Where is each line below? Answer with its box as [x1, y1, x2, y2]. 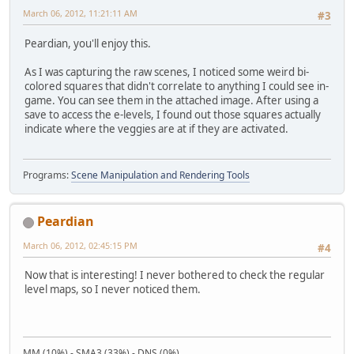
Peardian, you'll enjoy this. [24, 36, 151, 51]
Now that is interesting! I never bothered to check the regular [24, 268, 325, 283]
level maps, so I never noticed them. [24, 282, 201, 297]
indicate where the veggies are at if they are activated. [24, 121, 288, 136]
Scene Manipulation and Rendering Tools [71, 168, 250, 183]
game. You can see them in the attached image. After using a [24, 92, 318, 107]
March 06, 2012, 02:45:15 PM [23, 239, 137, 252]
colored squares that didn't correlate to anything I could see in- [24, 78, 329, 93]
